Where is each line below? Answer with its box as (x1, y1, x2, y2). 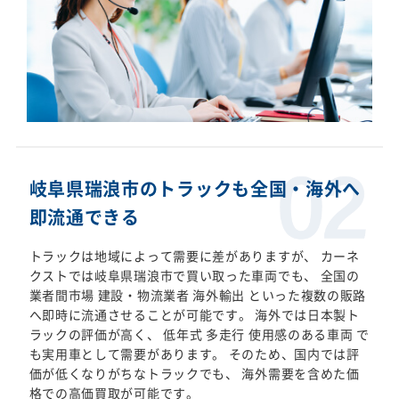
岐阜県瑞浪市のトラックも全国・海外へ (28, 175, 362, 202)
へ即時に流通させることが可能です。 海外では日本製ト (28, 305, 360, 324)
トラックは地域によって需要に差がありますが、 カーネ (28, 247, 360, 265)
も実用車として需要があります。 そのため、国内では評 (28, 345, 360, 363)
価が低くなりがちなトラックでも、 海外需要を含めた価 (28, 364, 360, 383)
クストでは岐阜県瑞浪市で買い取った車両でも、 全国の (28, 266, 360, 285)
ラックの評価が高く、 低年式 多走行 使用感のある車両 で (28, 325, 370, 344)
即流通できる (28, 204, 140, 231)
